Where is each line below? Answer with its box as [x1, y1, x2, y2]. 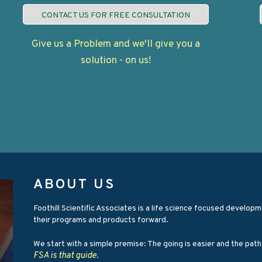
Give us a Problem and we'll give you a [31, 38, 200, 51]
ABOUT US [33, 175, 115, 194]
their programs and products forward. [33, 215, 169, 226]
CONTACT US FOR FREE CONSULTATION [41, 11, 190, 21]
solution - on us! [80, 54, 151, 68]
